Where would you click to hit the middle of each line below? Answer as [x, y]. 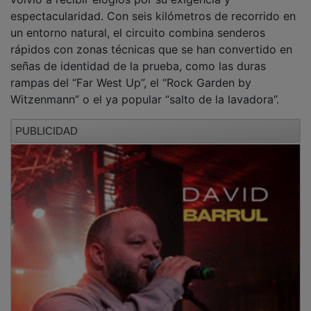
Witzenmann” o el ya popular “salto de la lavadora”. [145, 89]
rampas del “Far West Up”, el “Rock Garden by [131, 73]
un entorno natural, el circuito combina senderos [138, 23]
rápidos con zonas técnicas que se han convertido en [151, 39]
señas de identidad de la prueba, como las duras [138, 56]
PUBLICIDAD [47, 121]
